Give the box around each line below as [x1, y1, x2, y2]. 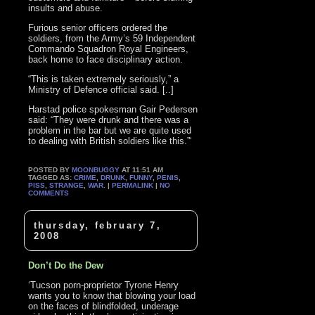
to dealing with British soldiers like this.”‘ [28, 135, 193, 146]
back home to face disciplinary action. [28, 53, 184, 65]
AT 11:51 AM [120, 165, 164, 174]
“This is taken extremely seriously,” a [28, 73, 179, 84]
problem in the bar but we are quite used [28, 124, 192, 136]
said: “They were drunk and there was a [28, 114, 189, 125]
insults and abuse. [28, 2, 103, 13]
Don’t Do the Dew [28, 260, 104, 271]
